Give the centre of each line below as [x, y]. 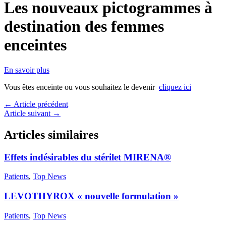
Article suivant [28, 113]
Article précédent [40, 104]
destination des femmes [84, 26]
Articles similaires [51, 134]
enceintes [35, 45]
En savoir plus [27, 70]
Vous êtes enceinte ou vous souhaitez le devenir [81, 87]
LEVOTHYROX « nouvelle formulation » [91, 196]
